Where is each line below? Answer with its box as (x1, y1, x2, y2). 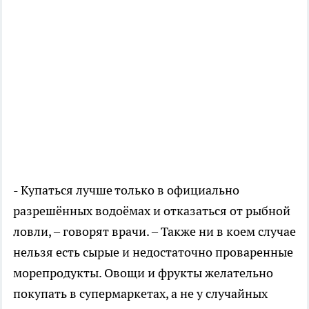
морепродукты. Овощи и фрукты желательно (13, 265, 273, 281)
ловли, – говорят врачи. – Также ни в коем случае (13, 223, 296, 239)
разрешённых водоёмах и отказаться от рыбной (13, 203, 290, 219)
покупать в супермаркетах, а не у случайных (13, 286, 268, 301)
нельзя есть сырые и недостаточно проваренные (13, 244, 293, 260)
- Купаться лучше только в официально (13, 182, 239, 198)
